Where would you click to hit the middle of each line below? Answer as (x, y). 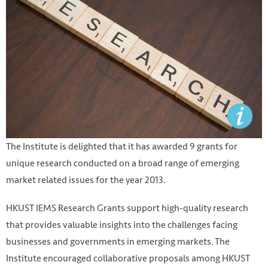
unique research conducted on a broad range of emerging (123, 163)
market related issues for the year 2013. (87, 179)
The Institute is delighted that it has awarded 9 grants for (122, 146)
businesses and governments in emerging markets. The (118, 242)
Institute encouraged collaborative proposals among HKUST (128, 258)
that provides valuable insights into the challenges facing (122, 225)
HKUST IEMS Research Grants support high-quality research (127, 208)
